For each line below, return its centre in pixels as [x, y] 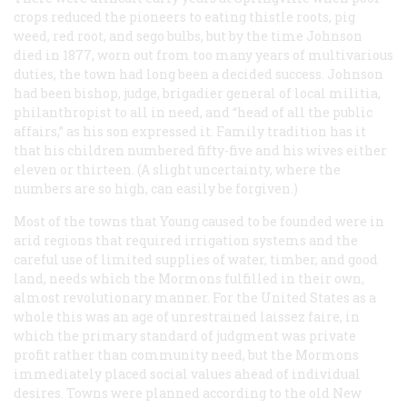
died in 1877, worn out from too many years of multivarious [203, 55]
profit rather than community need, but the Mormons [186, 354]
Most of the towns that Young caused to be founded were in [199, 221]
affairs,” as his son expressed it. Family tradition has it [190, 131]
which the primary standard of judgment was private [185, 335]
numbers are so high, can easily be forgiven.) [156, 188]
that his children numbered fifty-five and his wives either [200, 150]
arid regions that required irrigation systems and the [186, 240]
